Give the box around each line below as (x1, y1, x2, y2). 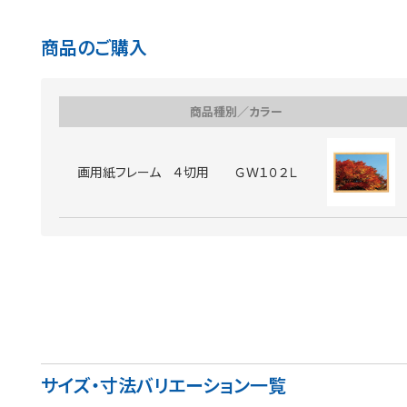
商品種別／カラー (190, 103, 283, 121)
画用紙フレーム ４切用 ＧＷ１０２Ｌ (77, 163, 297, 182)
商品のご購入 (41, 34, 147, 61)
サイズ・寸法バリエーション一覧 (41, 372, 286, 399)
